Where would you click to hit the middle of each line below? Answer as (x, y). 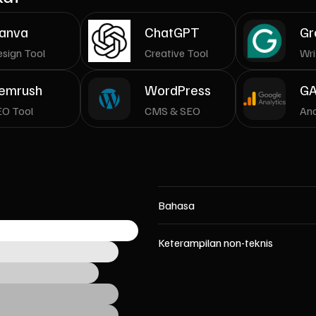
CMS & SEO (172, 110)
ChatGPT (172, 31)
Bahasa (176, 205)
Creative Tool (176, 53)
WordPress (178, 89)
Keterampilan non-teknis (215, 243)
